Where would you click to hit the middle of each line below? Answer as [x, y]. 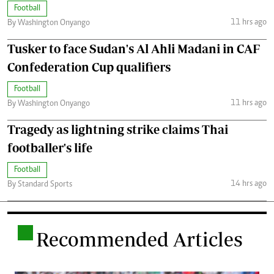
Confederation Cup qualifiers [89, 67]
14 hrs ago [248, 184]
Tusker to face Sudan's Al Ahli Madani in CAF [134, 49]
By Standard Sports [40, 185]
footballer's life [50, 148]
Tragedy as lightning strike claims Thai [118, 130]
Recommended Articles [139, 239]
